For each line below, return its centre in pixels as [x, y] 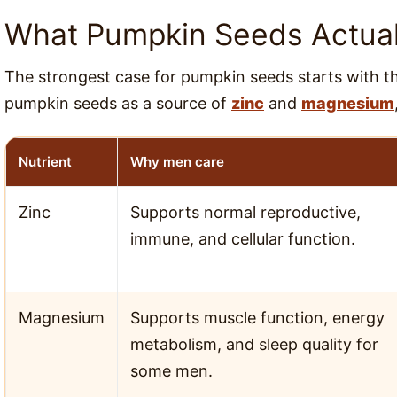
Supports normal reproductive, [245, 212]
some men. [171, 370]
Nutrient [45, 161]
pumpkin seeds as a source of [118, 103]
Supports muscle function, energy [257, 317]
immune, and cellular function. [243, 238]
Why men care [177, 161]
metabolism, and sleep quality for [254, 344]
